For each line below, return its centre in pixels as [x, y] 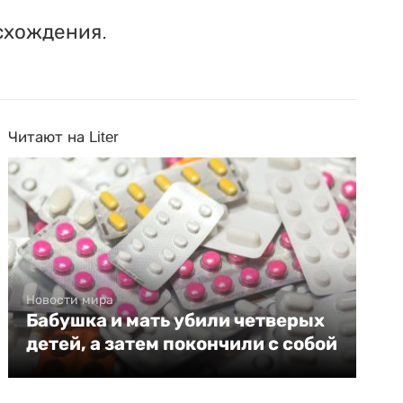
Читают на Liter [64, 137]
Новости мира [70, 299]
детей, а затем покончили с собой [182, 343]
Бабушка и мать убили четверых [176, 320]
